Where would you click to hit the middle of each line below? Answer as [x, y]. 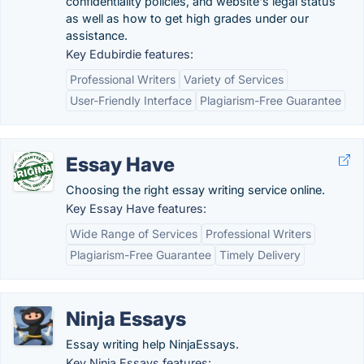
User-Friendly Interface [131, 100]
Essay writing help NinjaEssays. [152, 344]
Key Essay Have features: [136, 208]
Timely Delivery [260, 255]
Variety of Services [234, 79]
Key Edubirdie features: [130, 54]
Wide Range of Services [134, 234]
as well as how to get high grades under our [187, 18]
